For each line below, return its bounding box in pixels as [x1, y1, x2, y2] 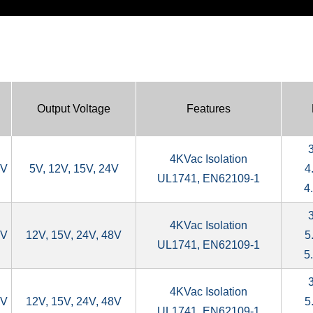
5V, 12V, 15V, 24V [29, 162, 119, 175]
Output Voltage [37, 102, 110, 115]
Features [187, 102, 231, 115]
